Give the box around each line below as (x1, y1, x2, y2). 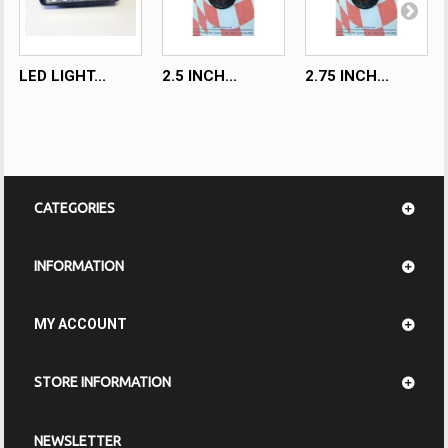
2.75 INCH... (305, 67, 390, 85)
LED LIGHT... (19, 67, 107, 85)
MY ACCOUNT (34, 316, 128, 332)
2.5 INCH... (162, 67, 238, 85)
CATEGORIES (34, 200, 116, 216)
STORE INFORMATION (34, 374, 172, 390)
